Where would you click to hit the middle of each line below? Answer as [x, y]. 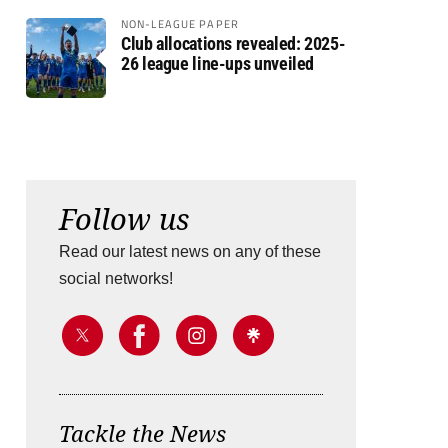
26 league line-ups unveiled [218, 63]
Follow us [124, 218]
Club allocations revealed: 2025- [233, 43]
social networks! [116, 278]
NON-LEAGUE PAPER [180, 23]
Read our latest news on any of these [190, 251]
